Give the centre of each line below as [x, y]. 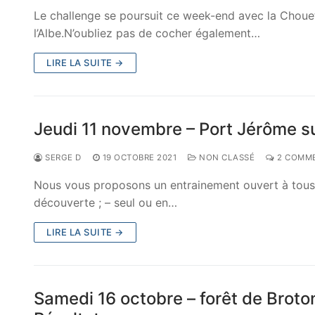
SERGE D [62, 158]
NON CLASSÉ [225, 158]
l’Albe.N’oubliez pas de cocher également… [147, 33]
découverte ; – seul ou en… [105, 203]
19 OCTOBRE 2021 [139, 158]
